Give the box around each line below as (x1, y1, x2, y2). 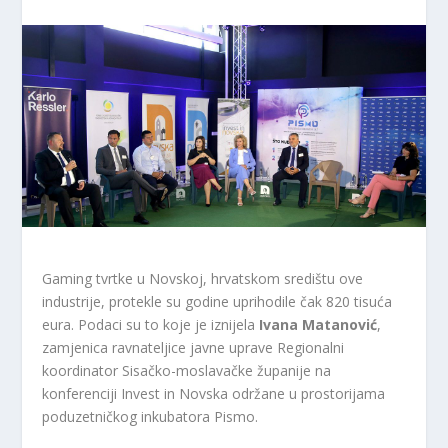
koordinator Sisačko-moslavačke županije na (42, 360, 332, 380)
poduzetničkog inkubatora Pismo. (42, 406, 259, 426)
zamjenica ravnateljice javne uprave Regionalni (42, 337, 345, 357)
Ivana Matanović (259, 314, 378, 334)
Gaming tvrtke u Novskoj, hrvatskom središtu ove (42, 268, 364, 288)
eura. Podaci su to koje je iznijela (42, 314, 260, 334)
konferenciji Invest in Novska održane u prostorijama (42, 383, 386, 403)
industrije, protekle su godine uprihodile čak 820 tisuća (42, 291, 393, 311)
